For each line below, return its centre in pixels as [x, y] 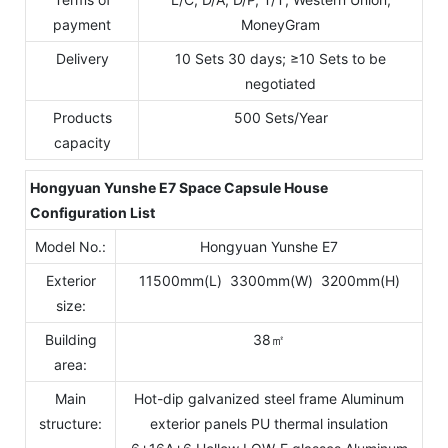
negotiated [280, 84]
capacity [82, 143]
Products [82, 118]
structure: [70, 424]
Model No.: [70, 247]
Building [70, 340]
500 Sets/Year [280, 118]
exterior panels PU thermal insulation [269, 424]
